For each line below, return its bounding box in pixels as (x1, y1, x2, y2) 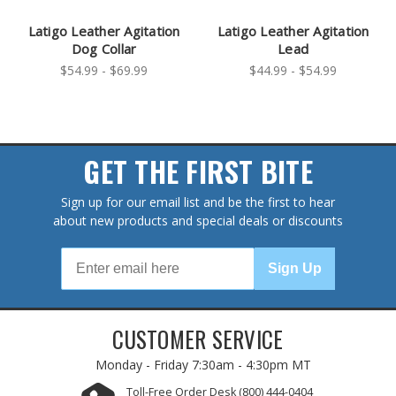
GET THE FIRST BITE (83, 150, 313, 193)
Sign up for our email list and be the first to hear (61, 194, 335, 211)
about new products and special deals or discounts (53, 212, 343, 230)
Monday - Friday (95, 356, 192, 374)
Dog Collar (71, 40, 137, 58)
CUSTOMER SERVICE (112, 323, 284, 356)
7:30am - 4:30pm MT (191, 356, 311, 374)
